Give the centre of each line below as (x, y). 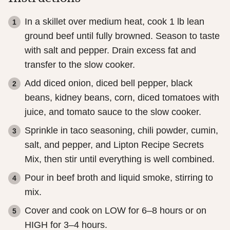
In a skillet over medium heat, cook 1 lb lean (114, 22)
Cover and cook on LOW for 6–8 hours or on (116, 210)
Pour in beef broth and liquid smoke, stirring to (119, 178)
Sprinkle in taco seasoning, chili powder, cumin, (121, 130)
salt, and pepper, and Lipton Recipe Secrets (114, 145)
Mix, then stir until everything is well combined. (120, 159)
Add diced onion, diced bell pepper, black (109, 83)
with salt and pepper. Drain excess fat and (110, 50)
